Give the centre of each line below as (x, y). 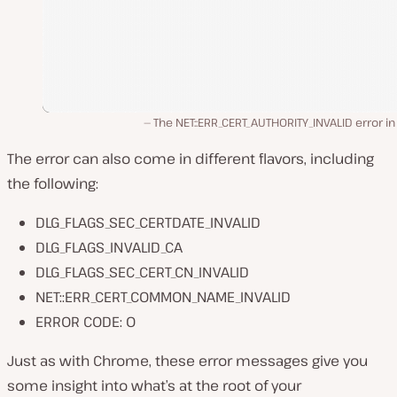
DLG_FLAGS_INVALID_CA (109, 247)
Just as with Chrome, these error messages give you (187, 360)
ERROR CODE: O (86, 321)
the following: (53, 183)
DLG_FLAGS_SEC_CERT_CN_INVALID (142, 272)
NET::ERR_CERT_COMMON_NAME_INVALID (163, 296)
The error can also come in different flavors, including (191, 158)
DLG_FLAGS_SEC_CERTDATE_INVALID (148, 222)
